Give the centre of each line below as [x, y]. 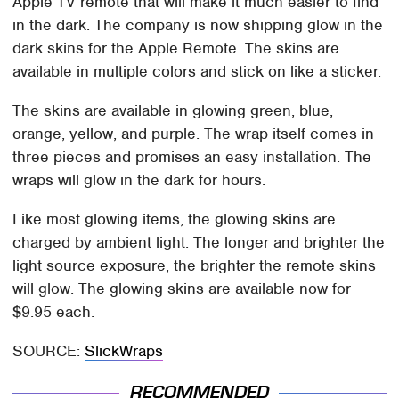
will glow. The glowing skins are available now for [182, 288]
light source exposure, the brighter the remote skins [195, 265]
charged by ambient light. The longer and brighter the [199, 242]
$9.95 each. [54, 311]
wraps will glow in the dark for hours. [139, 179]
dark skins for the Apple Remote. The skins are [176, 48]
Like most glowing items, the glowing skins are [175, 219]
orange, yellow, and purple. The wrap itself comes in [194, 133]
